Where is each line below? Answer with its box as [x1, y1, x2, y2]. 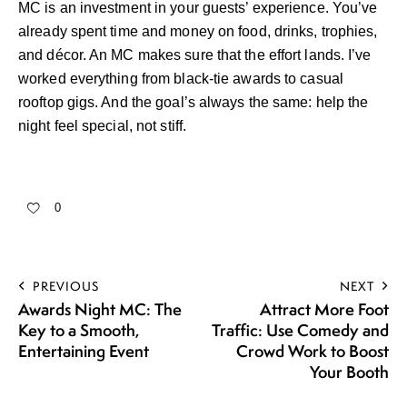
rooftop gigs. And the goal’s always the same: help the [18, 94, 369, 111]
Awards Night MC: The [18, 297, 182, 321]
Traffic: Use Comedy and [212, 318, 389, 342]
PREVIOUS [33, 277, 99, 294]
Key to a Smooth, [18, 318, 140, 342]
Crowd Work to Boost [236, 339, 389, 362]
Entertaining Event [18, 339, 149, 362]
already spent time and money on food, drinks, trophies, [18, 24, 378, 40]
